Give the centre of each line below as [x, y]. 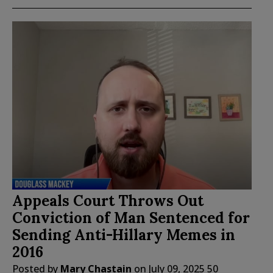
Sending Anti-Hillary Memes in [124, 235]
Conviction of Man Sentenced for [131, 218]
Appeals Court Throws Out [108, 200]
